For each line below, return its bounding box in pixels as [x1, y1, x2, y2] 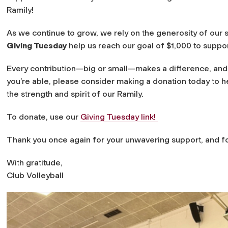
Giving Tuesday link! [80, 111, 158, 122]
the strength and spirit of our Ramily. [7, 89, 144, 99]
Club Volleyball [7, 170, 64, 180]
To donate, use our [7, 111, 80, 122]
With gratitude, [7, 157, 63, 167]
